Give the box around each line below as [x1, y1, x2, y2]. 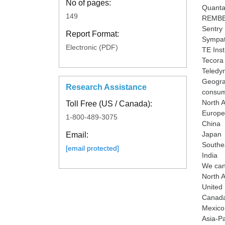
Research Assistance [65, 82, 147, 91]
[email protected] [65, 144, 119, 152]
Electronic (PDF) [65, 43, 118, 52]
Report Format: [65, 30, 119, 39]
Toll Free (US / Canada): [65, 99, 152, 108]
